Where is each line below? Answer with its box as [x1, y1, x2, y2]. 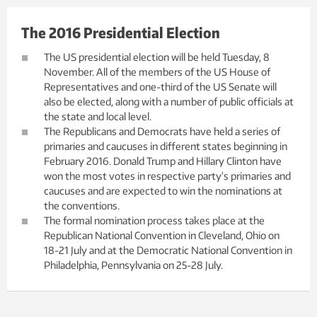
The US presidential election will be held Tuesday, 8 [44, 51, 270, 63]
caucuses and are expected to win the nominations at [44, 185, 282, 197]
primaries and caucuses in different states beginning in [44, 140, 287, 152]
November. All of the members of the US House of [44, 66, 270, 78]
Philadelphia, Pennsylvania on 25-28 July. [44, 259, 223, 271]
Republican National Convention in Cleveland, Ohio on [44, 229, 279, 241]
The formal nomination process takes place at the [44, 214, 265, 226]
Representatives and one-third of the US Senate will [44, 81, 277, 93]
